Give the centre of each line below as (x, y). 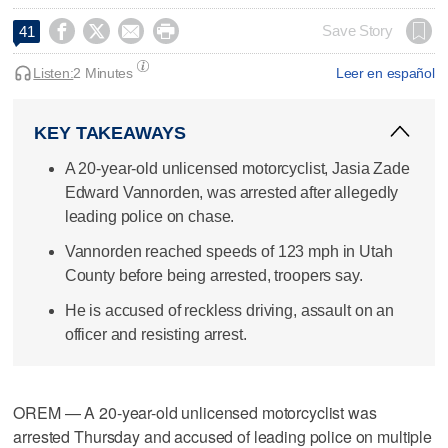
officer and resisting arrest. (155, 335)
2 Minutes (103, 72)
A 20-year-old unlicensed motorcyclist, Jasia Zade (237, 168)
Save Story (357, 30)
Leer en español (385, 72)
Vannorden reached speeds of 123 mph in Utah (228, 251)
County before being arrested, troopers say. (213, 275)
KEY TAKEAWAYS (110, 132)
